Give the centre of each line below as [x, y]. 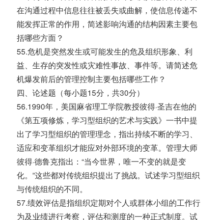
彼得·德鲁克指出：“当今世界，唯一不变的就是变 [102, 161]
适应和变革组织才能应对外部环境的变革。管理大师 [107, 148]
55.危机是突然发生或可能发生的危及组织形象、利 [105, 51]
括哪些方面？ [41, 38]
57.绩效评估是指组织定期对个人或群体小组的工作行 [109, 203]
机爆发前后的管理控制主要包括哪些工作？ [92, 79]
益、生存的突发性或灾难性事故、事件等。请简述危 [107, 65]
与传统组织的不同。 [52, 189]
